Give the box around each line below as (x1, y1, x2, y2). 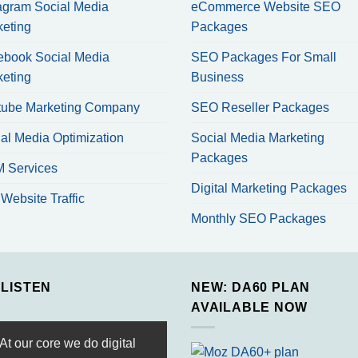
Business (191, 70, 244, 85)
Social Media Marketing (191, 131, 324, 145)
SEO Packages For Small (191, 50, 336, 65)
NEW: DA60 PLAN (191, 280, 311, 295)
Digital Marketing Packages (191, 181, 347, 196)
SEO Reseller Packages (191, 101, 329, 115)
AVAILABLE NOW (191, 300, 308, 315)
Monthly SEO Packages (191, 212, 326, 226)
